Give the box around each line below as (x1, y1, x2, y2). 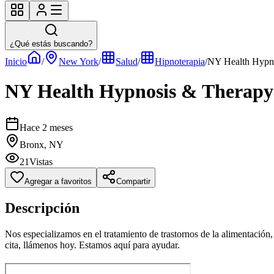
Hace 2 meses (20, 122, 73, 133)
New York (59, 56, 98, 67)
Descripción (5, 199, 80, 216)
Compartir (116, 176, 150, 186)
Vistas (29, 156, 53, 167)
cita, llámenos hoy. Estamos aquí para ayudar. (5, 239, 180, 250)
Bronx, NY (20, 139, 64, 150)
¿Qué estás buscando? (10, 39, 92, 48)
